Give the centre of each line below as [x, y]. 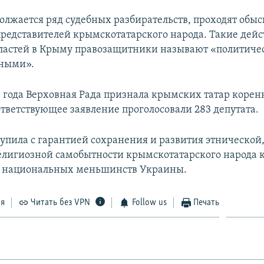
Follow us [149, 202]
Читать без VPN [61, 202]
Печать [207, 202]
